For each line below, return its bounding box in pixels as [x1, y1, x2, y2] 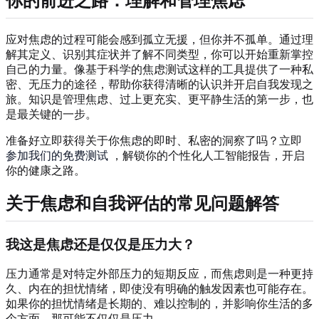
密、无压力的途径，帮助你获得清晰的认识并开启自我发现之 [6, 78, 313, 90]
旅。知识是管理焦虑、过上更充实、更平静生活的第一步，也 [6, 93, 313, 105]
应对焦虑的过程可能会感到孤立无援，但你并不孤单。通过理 [6, 33, 313, 46]
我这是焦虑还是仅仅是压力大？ [6, 236, 195, 252]
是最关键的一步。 [6, 108, 97, 120]
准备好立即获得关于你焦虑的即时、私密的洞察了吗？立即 [6, 134, 302, 147]
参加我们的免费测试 [6, 149, 108, 162]
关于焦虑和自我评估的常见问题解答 [6, 194, 279, 214]
